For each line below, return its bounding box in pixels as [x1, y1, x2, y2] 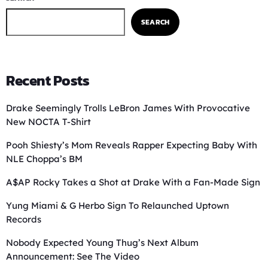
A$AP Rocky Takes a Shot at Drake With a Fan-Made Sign [6, 176, 260, 188]
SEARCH [141, 16, 170, 28]
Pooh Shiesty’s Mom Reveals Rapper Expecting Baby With [6, 139, 257, 151]
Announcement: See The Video [6, 251, 139, 263]
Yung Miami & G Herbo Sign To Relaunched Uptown [6, 200, 229, 212]
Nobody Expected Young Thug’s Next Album [6, 237, 199, 249]
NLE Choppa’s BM [6, 153, 83, 165]
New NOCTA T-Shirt [6, 116, 91, 128]
